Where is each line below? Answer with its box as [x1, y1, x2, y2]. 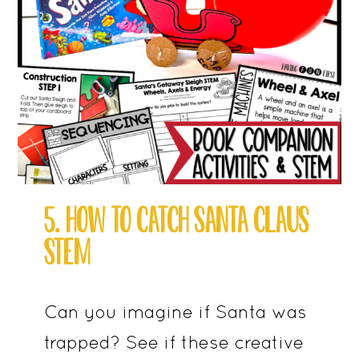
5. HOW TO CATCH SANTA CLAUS [43, 200, 309, 240]
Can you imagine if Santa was [43, 301, 307, 323]
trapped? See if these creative [43, 332, 304, 353]
